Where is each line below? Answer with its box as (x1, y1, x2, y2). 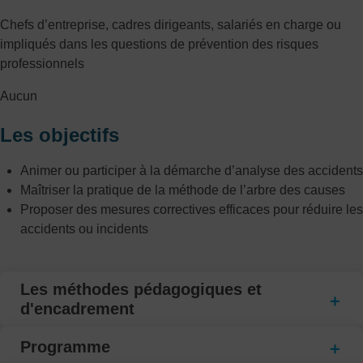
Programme (20, 338, 110, 356)
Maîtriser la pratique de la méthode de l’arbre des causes (20, 183, 345, 197)
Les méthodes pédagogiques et (20, 280, 262, 298)
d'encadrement (20, 300, 135, 318)
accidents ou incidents (20, 222, 148, 236)
